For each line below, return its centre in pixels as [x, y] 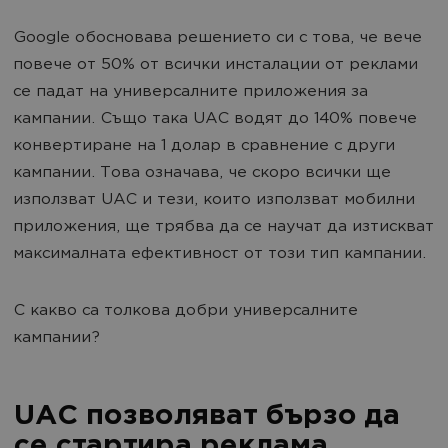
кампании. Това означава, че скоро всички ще [202, 173]
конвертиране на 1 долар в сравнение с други [204, 146]
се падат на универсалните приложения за [190, 92]
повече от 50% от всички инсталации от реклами [215, 65]
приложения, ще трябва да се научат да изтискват [223, 227]
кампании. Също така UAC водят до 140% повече [215, 119]
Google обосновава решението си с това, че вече [217, 38]
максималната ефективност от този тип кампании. [219, 254]
